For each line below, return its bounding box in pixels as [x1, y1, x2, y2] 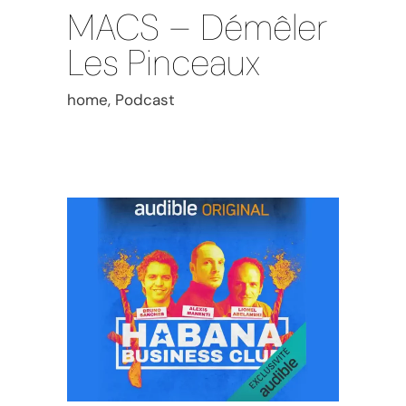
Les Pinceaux [67, 39, 260, 87]
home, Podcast [67, 90, 175, 111]
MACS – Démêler [67, 4, 328, 52]
